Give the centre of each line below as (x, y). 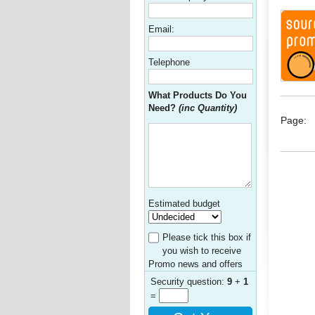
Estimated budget (184, 204)
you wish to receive (202, 251)
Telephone (169, 62)
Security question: (189, 282)
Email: (161, 29)
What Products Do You (198, 95)
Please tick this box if (207, 237)
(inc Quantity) (208, 108)
